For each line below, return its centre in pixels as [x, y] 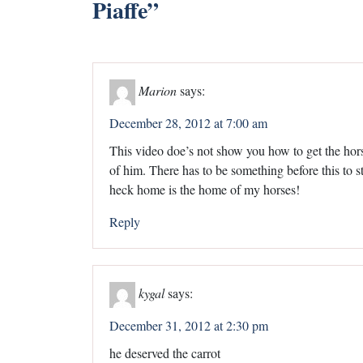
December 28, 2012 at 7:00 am [188, 122]
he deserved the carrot [165, 352]
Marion [158, 90]
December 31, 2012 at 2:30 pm [189, 325]
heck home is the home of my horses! [205, 189]
